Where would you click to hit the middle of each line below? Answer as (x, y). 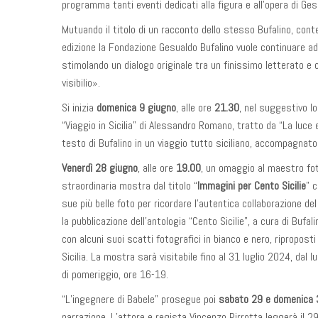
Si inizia (79, 108)
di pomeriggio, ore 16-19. (115, 274)
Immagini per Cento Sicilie (252, 186)
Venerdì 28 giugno (100, 168)
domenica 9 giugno (136, 108)
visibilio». (81, 83)
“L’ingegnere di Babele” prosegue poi (140, 299)
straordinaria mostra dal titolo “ (130, 186)
